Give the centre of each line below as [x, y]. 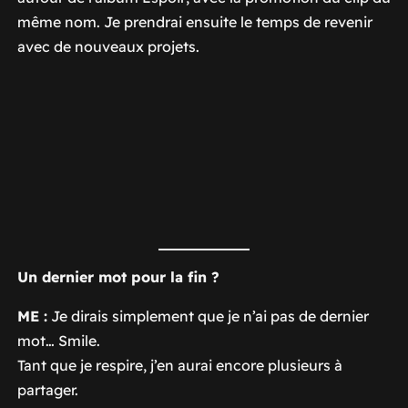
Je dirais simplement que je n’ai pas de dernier [208, 316]
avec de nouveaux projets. [108, 46]
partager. [47, 389]
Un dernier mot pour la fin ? [118, 276]
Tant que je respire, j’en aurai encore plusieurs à [179, 365]
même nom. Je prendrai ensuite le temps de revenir [194, 21]
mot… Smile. [58, 340]
